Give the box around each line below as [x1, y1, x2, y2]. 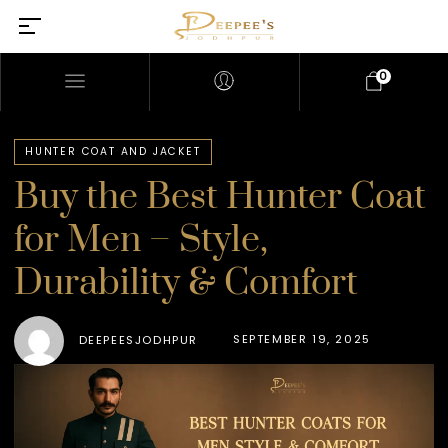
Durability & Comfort [14, 259, 359, 306]
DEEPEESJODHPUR [78, 332, 199, 349]
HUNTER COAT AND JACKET [25, 143, 201, 159]
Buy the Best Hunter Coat [14, 173, 427, 220]
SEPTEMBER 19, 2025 [233, 330, 371, 347]
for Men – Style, [14, 216, 269, 263]
